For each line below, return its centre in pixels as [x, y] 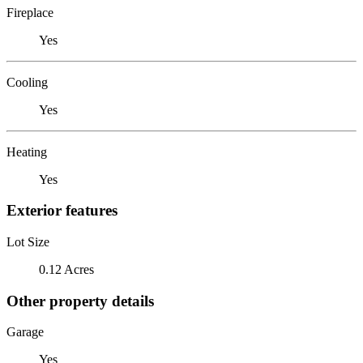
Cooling [27, 82]
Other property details [80, 301]
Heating [27, 152]
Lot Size [28, 241]
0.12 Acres [66, 269]
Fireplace [30, 12]
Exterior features [62, 211]
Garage [25, 332]
